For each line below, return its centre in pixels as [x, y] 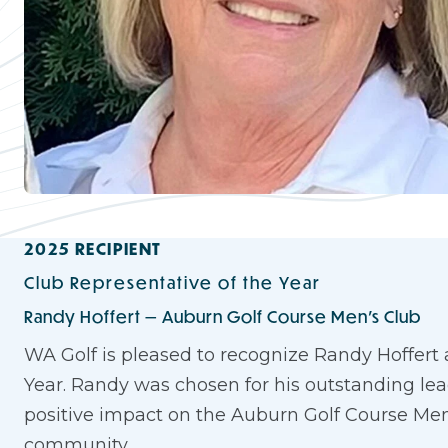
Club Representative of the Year [172, 282]
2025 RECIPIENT [93, 248]
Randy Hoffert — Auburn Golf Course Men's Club [222, 316]
